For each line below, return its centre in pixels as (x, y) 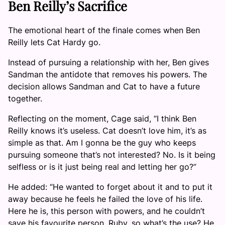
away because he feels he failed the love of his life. (105, 199)
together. (25, 98)
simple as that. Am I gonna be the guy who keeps (102, 142)
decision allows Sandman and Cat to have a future (104, 86)
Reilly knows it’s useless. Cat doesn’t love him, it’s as (107, 130)
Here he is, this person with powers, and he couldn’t (106, 211)
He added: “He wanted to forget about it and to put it (110, 187)
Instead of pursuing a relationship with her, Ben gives (108, 62)
